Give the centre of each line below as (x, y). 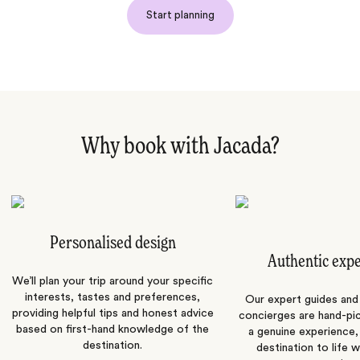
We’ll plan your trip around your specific (112, 282)
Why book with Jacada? (180, 147)
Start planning (180, 15)
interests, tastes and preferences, (112, 298)
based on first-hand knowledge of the (112, 330)
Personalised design (112, 244)
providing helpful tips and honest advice (112, 314)
